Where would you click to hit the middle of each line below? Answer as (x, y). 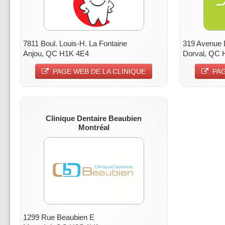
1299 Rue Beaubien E (59, 217)
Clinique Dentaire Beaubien (94, 118)
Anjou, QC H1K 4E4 (56, 53)
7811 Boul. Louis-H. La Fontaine (75, 43)
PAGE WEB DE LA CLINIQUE (99, 71)
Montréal (94, 127)
